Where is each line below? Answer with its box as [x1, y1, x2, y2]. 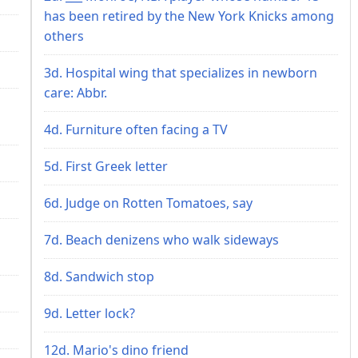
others [44, 26, 84, 45]
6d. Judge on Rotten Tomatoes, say [44, 193, 253, 212]
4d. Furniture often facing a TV [44, 120, 228, 138]
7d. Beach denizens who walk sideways [44, 230, 279, 249]
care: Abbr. [44, 83, 107, 101]
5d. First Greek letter [44, 157, 168, 175]
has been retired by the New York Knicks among [44, 6, 334, 25]
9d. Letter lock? [44, 304, 135, 322]
